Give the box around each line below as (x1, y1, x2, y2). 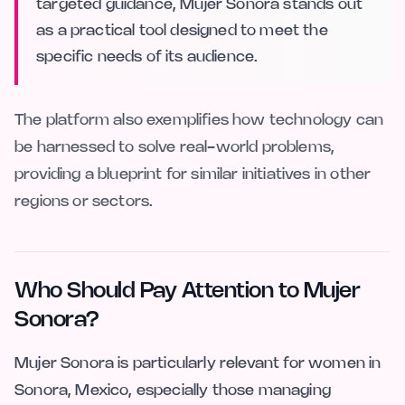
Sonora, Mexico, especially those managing (14, 382, 331, 398)
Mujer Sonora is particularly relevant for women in (14, 355, 381, 371)
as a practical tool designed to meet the (36, 23, 328, 38)
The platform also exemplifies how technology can (14, 112, 384, 127)
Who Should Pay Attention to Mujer (14, 280, 361, 302)
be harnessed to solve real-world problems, (14, 139, 335, 155)
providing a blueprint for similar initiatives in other (14, 166, 372, 182)
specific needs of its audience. (36, 49, 259, 64)
